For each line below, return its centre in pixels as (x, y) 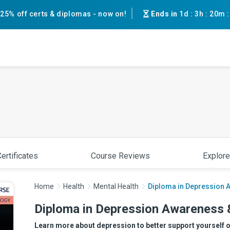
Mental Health (116, 186)
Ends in (165, 14)
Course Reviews (120, 156)
